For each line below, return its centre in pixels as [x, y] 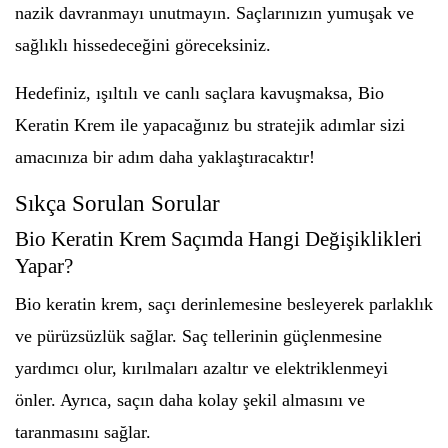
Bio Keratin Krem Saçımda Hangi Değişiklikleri [218, 239]
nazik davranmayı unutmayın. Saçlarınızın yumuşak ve [214, 13]
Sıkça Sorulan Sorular [117, 203]
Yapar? [44, 266]
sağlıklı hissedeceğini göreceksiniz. [143, 45]
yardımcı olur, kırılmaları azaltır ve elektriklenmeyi [201, 368]
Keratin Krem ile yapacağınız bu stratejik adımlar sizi [210, 125]
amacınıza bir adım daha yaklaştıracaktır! [165, 157]
